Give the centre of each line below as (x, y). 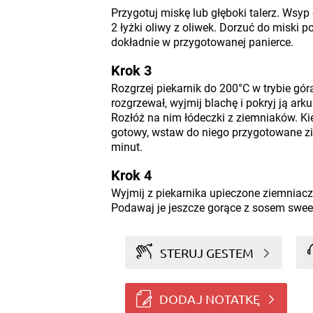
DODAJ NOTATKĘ (209, 298)
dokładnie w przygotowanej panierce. (202, 42)
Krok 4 (131, 175)
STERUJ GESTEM (207, 252)
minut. (126, 147)
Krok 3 (131, 71)
